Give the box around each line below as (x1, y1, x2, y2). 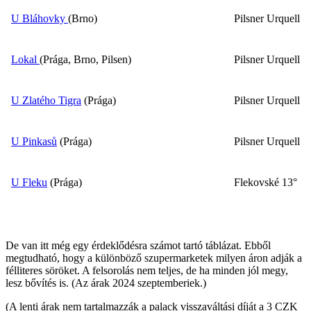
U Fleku (11, 176, 47, 188)
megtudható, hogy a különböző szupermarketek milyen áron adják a (6, 251, 302, 264)
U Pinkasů (11, 135, 57, 147)
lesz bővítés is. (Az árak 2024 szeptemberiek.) (6, 276, 206, 289)
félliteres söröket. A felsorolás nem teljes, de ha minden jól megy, (6, 264, 288, 276)
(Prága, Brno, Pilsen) (40, 53, 131, 65)
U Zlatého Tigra (11, 94, 81, 106)
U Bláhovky (11, 12, 68, 24)
